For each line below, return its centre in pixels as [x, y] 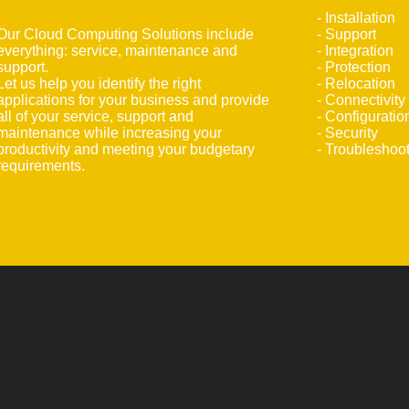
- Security [348, 133]
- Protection [354, 67]
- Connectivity [362, 100]
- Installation [357, 18]
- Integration [356, 51]
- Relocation [357, 84]
